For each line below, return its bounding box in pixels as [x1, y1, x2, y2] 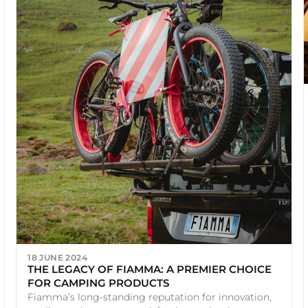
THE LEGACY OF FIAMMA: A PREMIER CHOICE [27, 262, 272, 276]
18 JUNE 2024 [27, 252, 88, 263]
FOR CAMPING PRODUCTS [27, 276, 170, 289]
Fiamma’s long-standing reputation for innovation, [27, 291, 272, 302]
